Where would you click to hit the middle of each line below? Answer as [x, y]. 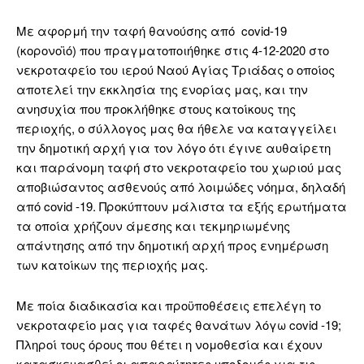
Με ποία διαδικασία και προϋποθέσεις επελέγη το [169, 305]
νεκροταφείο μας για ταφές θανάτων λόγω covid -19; [179, 325]
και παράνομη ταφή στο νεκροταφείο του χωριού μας [179, 167]
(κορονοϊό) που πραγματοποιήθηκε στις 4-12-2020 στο [173, 50]
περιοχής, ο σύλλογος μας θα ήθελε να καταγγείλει [176, 128]
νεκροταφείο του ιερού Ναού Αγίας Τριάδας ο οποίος [175, 70]
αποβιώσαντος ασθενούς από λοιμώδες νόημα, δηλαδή [181, 187]
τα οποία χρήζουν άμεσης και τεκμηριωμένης [153, 226]
